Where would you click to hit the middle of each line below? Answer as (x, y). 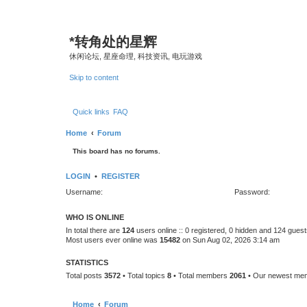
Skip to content (94, 77)
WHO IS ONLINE (95, 217)
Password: (252, 192)
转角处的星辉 (116, 42)
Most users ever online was (113, 240)
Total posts (85, 275)
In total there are (94, 230)
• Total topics (144, 275)
